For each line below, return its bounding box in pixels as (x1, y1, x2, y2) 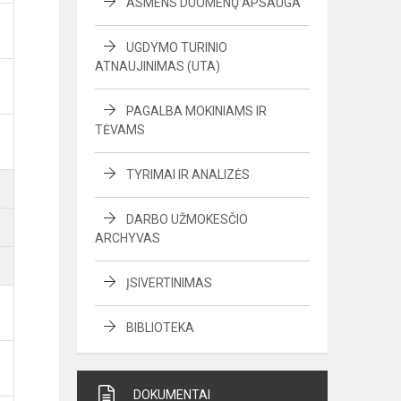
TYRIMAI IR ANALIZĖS (126, 167, 250, 182)
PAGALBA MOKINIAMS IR (126, 104, 267, 118)
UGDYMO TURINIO (126, 40, 227, 55)
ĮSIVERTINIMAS (126, 276, 212, 290)
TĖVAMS (95, 123, 145, 137)
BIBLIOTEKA (126, 320, 194, 335)
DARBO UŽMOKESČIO (126, 212, 248, 226)
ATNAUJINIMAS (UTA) (95, 59, 220, 73)
